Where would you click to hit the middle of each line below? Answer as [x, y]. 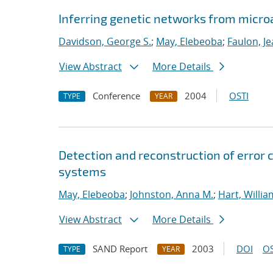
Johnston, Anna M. [172, 194]
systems [82, 171]
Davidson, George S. [105, 41]
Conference [116, 96]
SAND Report [120, 249]
